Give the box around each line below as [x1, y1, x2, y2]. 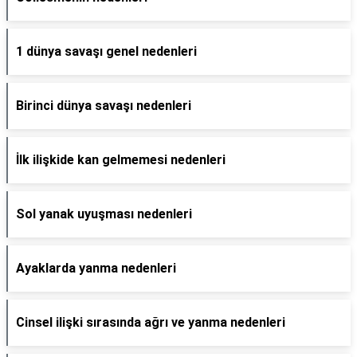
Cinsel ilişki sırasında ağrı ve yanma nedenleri [16, 315, 285, 330]
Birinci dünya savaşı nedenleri [16, 98, 191, 113]
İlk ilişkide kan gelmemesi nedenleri [16, 152, 226, 167]
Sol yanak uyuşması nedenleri [16, 206, 192, 222]
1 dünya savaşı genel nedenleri [16, 44, 197, 59]
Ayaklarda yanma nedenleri [16, 261, 176, 276]
